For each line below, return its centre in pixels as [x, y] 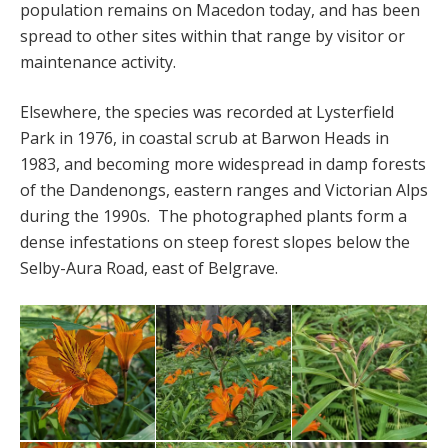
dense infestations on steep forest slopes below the [215, 242]
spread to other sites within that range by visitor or [212, 36]
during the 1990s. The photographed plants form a [213, 216]
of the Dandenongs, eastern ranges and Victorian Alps [224, 190]
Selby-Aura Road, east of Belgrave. [149, 268]
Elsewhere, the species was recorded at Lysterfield [207, 112]
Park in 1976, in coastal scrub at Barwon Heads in [204, 138]
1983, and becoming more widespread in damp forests [223, 164]
